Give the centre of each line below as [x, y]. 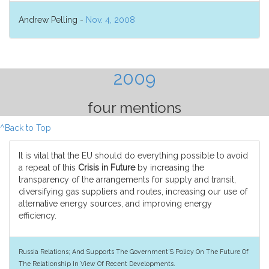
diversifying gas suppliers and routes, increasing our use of [133, 192]
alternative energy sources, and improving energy [115, 204]
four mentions [134, 108]
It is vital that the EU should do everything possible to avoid [133, 156]
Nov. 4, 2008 [110, 20]
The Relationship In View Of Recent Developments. [97, 263]
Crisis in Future [107, 168]
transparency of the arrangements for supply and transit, [127, 180]
